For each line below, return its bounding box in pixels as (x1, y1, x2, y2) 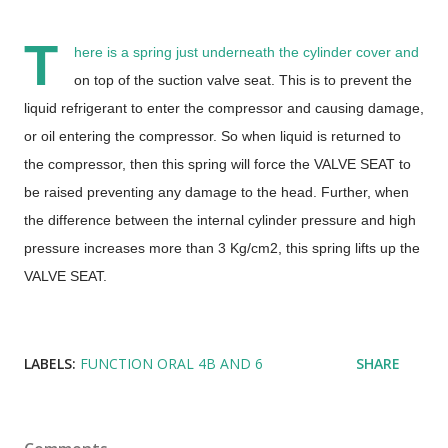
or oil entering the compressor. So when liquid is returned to (24, 128, 401, 144)
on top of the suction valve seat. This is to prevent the (74, 72, 412, 88)
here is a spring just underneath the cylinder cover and (74, 44, 419, 60)
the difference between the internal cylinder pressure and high (24, 212, 416, 228)
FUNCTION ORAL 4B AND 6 (80, 354, 263, 373)
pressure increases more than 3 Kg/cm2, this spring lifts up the (24, 240, 420, 256)
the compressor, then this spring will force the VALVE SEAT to (24, 156, 411, 172)
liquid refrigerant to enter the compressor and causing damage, (24, 100, 424, 116)
